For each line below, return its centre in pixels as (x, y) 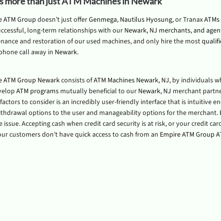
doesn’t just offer (62, 20)
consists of (76, 80)
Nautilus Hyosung (146, 20)
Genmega (103, 20)
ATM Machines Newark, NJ (131, 80)
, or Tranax (188, 20)
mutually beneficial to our (98, 91)
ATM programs (37, 91)
